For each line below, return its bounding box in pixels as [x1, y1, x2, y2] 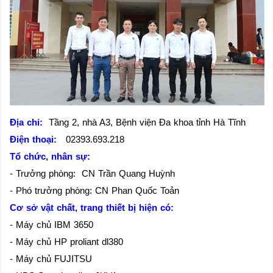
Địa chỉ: [10, 116, 43, 127]
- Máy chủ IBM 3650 [10, 219, 93, 230]
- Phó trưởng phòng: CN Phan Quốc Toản [10, 185, 179, 196]
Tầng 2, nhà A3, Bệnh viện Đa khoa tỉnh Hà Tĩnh [43, 116, 246, 127]
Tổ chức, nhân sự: [10, 151, 90, 161]
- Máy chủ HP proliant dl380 [10, 236, 123, 247]
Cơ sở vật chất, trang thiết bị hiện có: [10, 202, 177, 213]
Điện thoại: [10, 133, 57, 144]
